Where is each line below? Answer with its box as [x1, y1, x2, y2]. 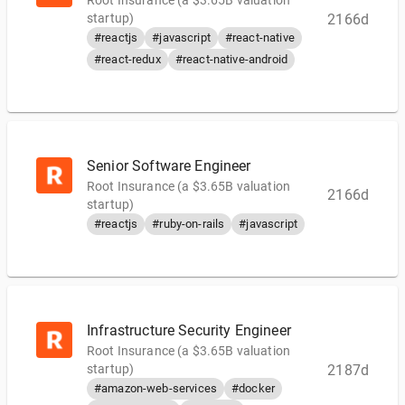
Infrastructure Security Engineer [87, 322, 291, 339]
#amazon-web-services [94, 381, 217, 395]
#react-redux [94, 52, 161, 66]
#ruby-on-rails [152, 217, 225, 231]
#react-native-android [174, 52, 287, 66]
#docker [231, 381, 276, 395]
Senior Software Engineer [87, 157, 251, 174]
